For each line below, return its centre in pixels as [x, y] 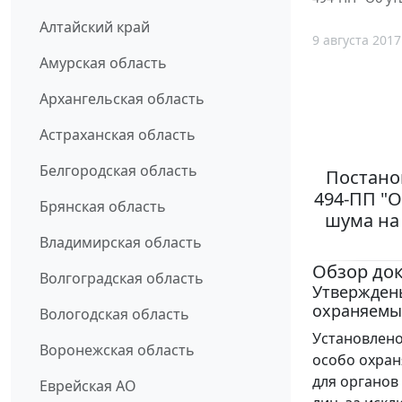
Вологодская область [114, 315]
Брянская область [103, 207]
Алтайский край [95, 27]
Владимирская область [121, 243]
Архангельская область [122, 99]
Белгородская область [118, 171]
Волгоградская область [122, 279]
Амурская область [103, 63]
